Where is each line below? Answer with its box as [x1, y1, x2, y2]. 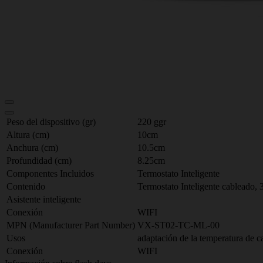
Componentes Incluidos [6, 168, 94, 178]
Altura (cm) [6, 130, 49, 140]
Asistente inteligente [6, 194, 81, 204]
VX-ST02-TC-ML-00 [137, 220, 220, 230]
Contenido [6, 181, 45, 191]
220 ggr [137, 117, 166, 127]
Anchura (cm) [6, 143, 58, 153]
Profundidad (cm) [6, 156, 72, 166]
